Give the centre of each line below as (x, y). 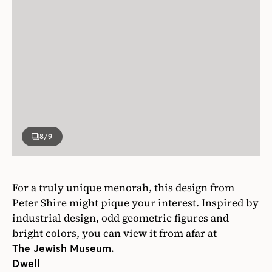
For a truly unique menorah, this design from (123, 187)
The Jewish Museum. (63, 248)
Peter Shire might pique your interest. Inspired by (135, 202)
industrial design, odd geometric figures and (121, 218)
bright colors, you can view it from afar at (116, 233)
